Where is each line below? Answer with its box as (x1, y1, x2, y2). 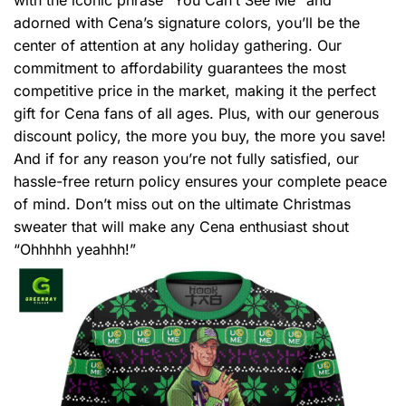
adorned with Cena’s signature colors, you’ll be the (14, 13, 360, 32)
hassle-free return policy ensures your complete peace (14, 171, 387, 190)
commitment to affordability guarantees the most (14, 58, 346, 77)
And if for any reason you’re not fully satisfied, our (14, 149, 359, 168)
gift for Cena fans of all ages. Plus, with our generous (14, 103, 379, 122)
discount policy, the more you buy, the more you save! (14, 126, 386, 145)
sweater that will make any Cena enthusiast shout (14, 217, 349, 236)
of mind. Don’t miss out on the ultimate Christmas (14, 194, 351, 213)
